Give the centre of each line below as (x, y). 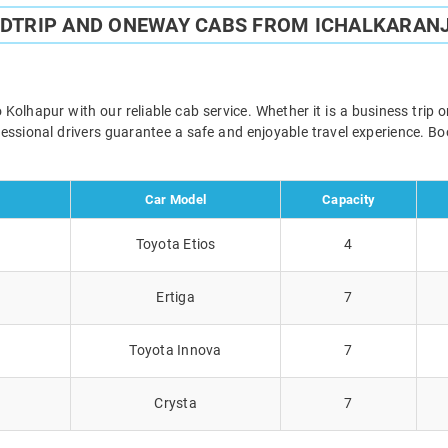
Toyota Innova (175, 349)
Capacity (348, 199)
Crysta (175, 402)
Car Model (175, 199)
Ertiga (175, 296)
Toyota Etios (175, 243)
